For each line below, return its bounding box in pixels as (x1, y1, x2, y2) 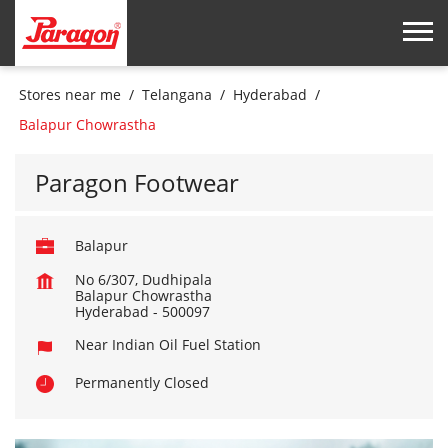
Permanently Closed (75, 373, 209, 392)
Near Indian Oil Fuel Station (75, 335, 261, 354)
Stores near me (19, 85, 121, 104)
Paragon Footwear (35, 166, 239, 199)
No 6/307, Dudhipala (75, 270, 212, 289)
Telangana (142, 85, 212, 104)
